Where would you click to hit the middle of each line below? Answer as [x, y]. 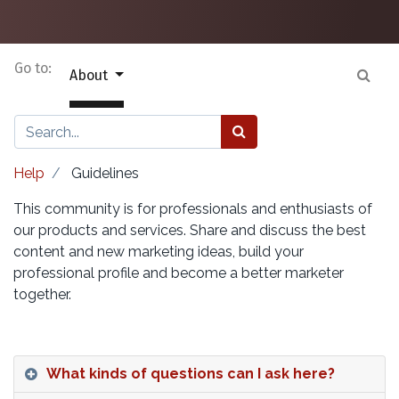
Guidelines [103, 174]
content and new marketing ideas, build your [159, 252]
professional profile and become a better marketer [179, 273]
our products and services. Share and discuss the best [190, 231]
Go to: [33, 69]
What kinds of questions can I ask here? [191, 374]
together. [42, 295]
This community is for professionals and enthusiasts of [193, 209]
